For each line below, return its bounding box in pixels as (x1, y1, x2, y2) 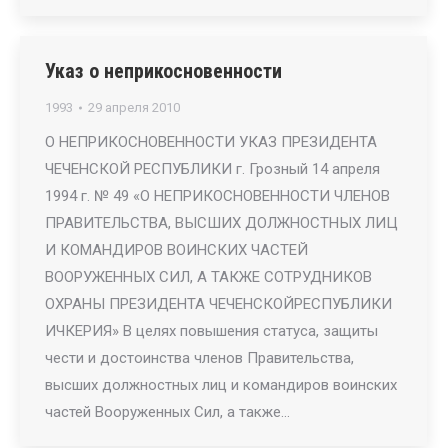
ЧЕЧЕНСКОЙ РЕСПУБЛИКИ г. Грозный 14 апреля (45, 160, 380, 178)
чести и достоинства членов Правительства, (45, 349, 354, 367)
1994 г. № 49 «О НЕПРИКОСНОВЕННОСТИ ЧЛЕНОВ (45, 187, 390, 205)
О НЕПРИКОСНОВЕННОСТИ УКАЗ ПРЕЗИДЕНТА (45, 133, 377, 151)
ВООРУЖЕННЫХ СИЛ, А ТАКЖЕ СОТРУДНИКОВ (45, 268, 372, 286)
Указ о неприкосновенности (45, 59, 282, 83)
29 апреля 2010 (88, 100, 180, 115)
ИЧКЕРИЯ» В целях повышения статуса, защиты (45, 322, 378, 340)
